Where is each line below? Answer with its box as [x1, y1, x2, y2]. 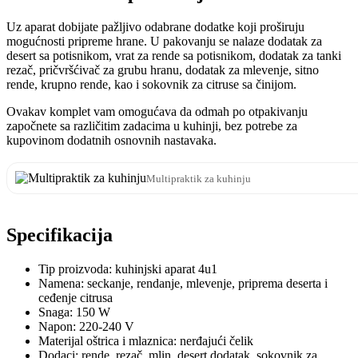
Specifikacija [6, 224, 113, 245]
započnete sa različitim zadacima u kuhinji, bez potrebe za [6, 118, 297, 133]
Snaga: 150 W [38, 304, 110, 319]
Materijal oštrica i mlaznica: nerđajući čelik [38, 333, 253, 348]
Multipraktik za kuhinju [146, 172, 251, 185]
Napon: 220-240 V [38, 319, 134, 333]
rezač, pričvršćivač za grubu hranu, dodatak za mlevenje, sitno [6, 62, 319, 77]
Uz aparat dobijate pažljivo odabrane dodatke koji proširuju [6, 19, 304, 34]
